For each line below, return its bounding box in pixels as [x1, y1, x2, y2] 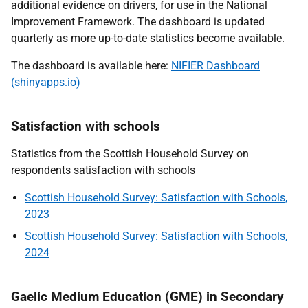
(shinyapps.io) [11, 76, 80, 89]
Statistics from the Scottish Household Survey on [11, 147, 249, 160]
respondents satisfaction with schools [11, 164, 195, 177]
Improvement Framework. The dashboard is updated [11, 15, 265, 28]
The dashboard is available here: [11, 59, 171, 72]
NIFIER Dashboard [171, 59, 260, 72]
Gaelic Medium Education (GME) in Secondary [11, 289, 284, 305]
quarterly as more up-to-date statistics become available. [11, 32, 285, 45]
